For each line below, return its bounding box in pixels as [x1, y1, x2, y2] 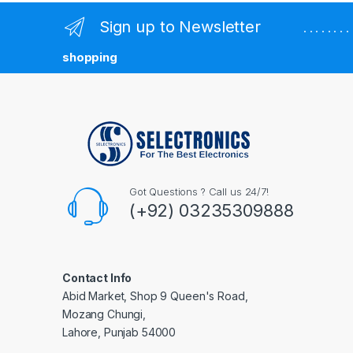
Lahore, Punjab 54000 [62, 325, 176, 340]
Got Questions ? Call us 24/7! [128, 185, 269, 199]
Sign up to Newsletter [98, 17, 261, 37]
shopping [62, 49, 117, 65]
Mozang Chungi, [62, 307, 147, 321]
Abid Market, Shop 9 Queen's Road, [62, 289, 248, 303]
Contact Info [62, 271, 132, 285]
